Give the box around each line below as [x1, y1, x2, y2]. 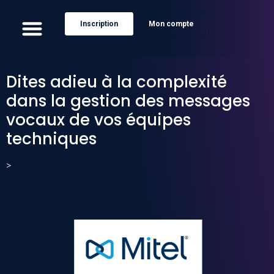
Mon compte [148, 20, 194, 28]
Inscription [80, 20, 118, 28]
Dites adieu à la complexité [6, 70, 227, 93]
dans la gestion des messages [6, 89, 250, 112]
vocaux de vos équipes [6, 108, 191, 131]
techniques [6, 127, 97, 150]
